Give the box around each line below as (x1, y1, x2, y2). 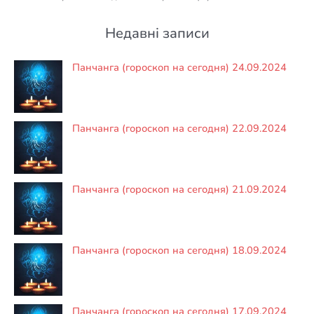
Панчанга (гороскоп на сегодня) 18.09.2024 (72, 243, 287, 258)
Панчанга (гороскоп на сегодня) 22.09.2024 (72, 121, 287, 136)
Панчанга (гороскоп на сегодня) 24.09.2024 (72, 60, 287, 75)
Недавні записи (104, 23, 210, 43)
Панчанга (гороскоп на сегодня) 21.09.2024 (72, 182, 287, 197)
